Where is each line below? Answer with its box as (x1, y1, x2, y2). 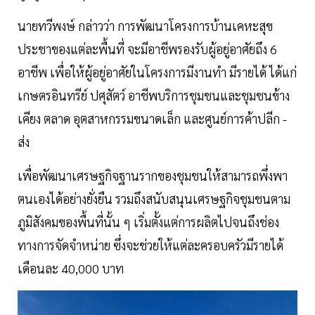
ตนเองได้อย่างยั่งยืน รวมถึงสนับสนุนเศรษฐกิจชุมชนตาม (18, 191, 290, 207)
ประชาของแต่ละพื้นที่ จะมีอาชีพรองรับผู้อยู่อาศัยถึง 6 (18, 41, 277, 58)
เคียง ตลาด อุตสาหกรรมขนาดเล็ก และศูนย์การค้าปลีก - (18, 110, 287, 127)
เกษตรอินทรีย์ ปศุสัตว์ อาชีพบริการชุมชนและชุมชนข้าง (18, 87, 290, 104)
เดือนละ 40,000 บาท (18, 260, 124, 277)
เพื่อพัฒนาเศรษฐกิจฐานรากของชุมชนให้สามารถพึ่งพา (18, 167, 288, 184)
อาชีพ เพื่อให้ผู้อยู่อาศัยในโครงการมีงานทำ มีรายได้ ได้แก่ (18, 64, 297, 81)
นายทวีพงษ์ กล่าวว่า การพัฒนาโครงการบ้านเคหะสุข (18, 18, 273, 34)
